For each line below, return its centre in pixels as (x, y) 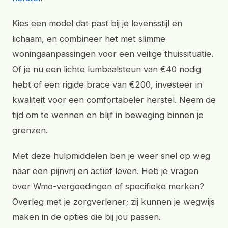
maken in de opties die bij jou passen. (87, 217)
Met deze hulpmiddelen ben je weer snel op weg (111, 156)
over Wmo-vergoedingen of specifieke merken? (108, 186)
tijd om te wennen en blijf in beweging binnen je (108, 115)
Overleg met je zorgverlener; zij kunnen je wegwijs (113, 202)
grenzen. (30, 130)
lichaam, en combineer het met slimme (89, 39)
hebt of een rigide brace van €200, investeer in (107, 84)
